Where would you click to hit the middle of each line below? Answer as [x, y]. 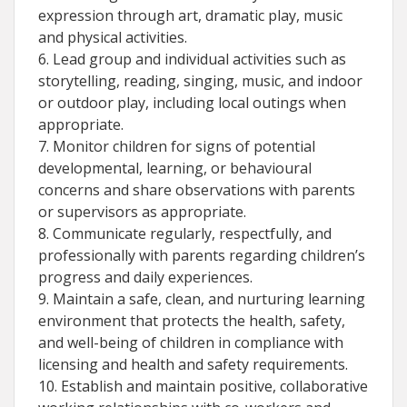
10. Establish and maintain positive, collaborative [203, 387]
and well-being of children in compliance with [191, 343]
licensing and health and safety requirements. [193, 365]
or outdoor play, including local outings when [192, 103]
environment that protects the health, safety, [192, 321]
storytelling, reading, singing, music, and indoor [200, 81]
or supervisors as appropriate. [142, 212]
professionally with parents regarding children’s [202, 256]
